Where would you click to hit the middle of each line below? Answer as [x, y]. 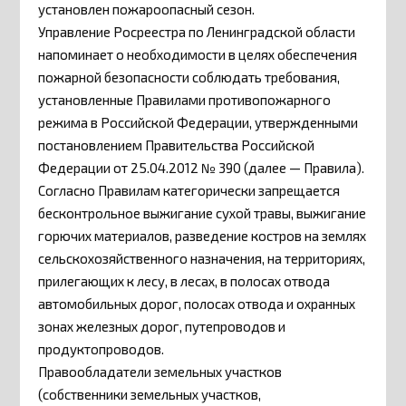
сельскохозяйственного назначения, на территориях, [202, 259]
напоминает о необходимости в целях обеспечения [198, 55]
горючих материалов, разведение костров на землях [203, 236]
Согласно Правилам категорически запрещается [189, 191]
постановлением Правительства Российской [177, 145]
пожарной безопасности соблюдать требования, [189, 77]
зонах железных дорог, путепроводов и [162, 327]
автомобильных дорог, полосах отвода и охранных [197, 304]
